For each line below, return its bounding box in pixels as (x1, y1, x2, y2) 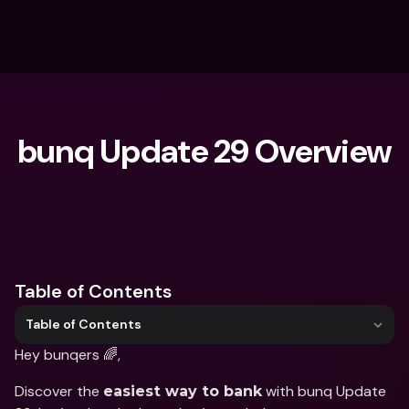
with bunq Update (262, 382, 386, 401)
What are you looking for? (51, 209, 207, 225)
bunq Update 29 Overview (16, 130, 393, 173)
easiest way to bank (103, 383, 262, 400)
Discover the (15, 382, 103, 401)
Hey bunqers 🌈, (15, 345, 121, 364)
